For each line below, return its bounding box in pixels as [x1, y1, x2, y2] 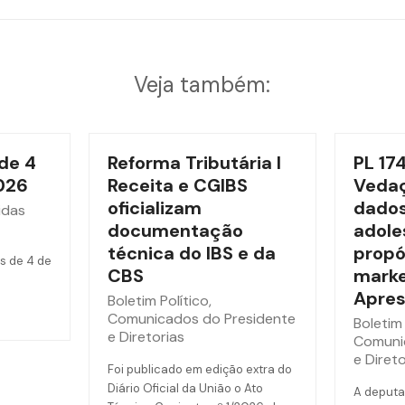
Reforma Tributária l [107, 151, 281, 174]
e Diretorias [107, 327, 184, 346]
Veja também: [134, 71, 271, 99]
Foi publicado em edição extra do [107, 362, 292, 377]
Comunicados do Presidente [107, 309, 296, 328]
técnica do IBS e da [107, 241, 276, 265]
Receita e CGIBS [107, 174, 248, 197]
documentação [107, 219, 243, 242]
